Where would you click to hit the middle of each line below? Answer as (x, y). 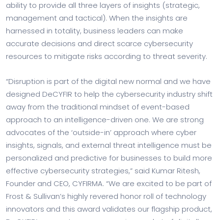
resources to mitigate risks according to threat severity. (107, 56)
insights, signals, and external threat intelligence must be (109, 145)
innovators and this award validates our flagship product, (109, 209)
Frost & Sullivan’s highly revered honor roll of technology (106, 196)
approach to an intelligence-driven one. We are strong (105, 120)
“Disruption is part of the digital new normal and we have (108, 81)
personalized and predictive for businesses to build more (109, 158)
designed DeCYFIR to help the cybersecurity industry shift (109, 94)
